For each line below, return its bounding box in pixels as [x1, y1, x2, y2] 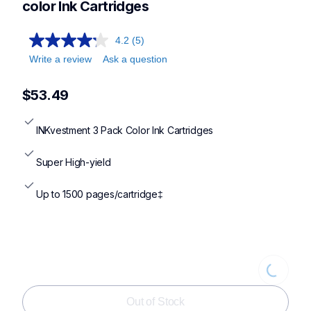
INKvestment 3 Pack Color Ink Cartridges [36, 124, 214, 137]
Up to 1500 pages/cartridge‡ [36, 188, 163, 201]
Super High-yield [36, 156, 111, 169]
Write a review [29, 53, 92, 65]
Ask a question [103, 53, 167, 65]
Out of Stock [126, 296, 185, 308]
